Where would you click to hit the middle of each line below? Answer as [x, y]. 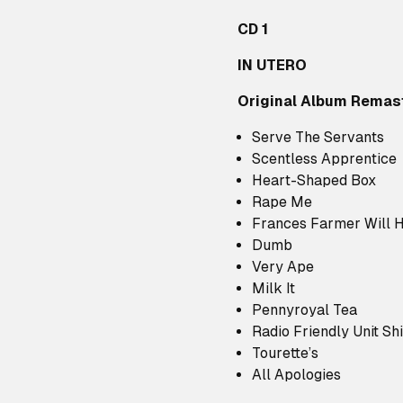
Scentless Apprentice [324, 159]
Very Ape [283, 267]
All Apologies [296, 375]
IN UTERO [272, 65]
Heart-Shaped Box [314, 180]
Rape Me [282, 202]
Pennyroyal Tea [304, 310]
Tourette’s [285, 353]
